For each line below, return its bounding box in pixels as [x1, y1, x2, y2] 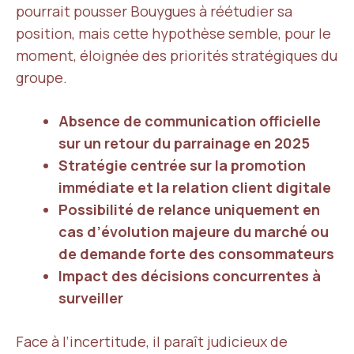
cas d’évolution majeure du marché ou [58, 222, 329, 241]
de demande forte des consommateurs [58, 244, 334, 263]
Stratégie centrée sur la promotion [58, 156, 306, 175]
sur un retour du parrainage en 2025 [58, 134, 310, 153]
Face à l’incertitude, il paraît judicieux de [16, 332, 288, 351]
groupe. [16, 68, 67, 87]
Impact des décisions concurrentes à [58, 266, 321, 285]
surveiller [58, 288, 123, 307]
